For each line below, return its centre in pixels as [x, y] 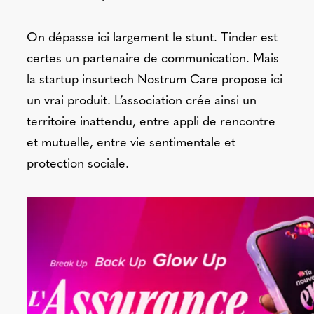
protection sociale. [77, 164]
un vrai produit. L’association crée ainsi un [141, 101]
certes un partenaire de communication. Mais [152, 59]
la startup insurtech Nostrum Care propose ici [154, 80]
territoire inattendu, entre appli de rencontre [151, 122]
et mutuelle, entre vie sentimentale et [131, 143]
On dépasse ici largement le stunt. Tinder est [152, 38]
